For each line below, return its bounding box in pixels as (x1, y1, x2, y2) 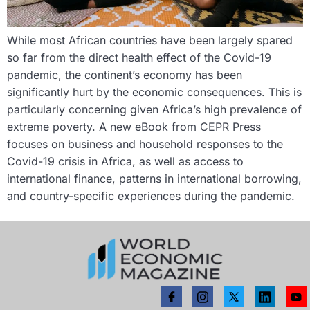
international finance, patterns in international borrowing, (7, 171, 302, 185)
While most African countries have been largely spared (7, 33, 293, 47)
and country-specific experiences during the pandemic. (7, 188, 295, 203)
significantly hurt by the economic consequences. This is (7, 84, 302, 99)
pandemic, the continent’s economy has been (7, 67, 242, 82)
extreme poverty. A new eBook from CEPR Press (7, 119, 261, 134)
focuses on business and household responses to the (7, 136, 283, 151)
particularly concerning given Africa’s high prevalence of (7, 102, 302, 116)
